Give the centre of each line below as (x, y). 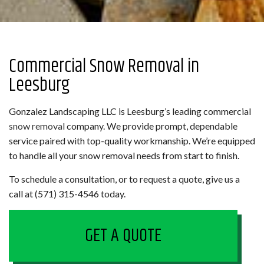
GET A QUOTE (123, 236)
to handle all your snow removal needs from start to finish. (124, 156)
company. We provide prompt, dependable (151, 126)
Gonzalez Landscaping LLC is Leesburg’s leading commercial (130, 111)
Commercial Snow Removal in (104, 67)
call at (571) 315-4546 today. (67, 194)
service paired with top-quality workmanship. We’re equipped (132, 141)
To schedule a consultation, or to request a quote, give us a (124, 179)
